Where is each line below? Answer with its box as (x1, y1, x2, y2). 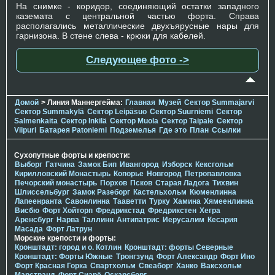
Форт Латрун (46, 225, 92, 234)
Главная (125, 98, 155, 107)
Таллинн (82, 215, 114, 225)
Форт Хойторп (42, 206, 93, 215)
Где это (159, 126, 187, 135)
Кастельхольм (133, 188, 187, 197)
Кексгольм (195, 160, 234, 169)
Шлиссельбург (15, 188, 69, 197)
